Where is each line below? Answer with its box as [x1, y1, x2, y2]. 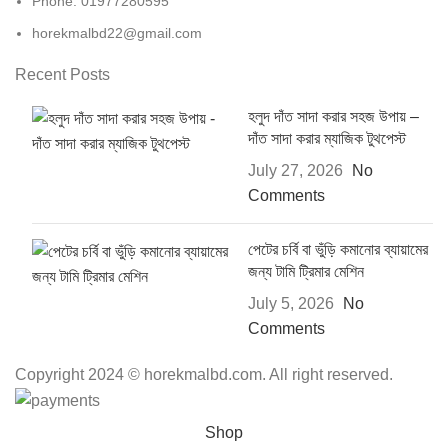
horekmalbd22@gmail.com [32, 24, 202, 41]
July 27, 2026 [247, 161, 343, 179]
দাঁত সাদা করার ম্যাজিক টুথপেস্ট [247, 129, 406, 147]
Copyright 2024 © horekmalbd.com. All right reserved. [15, 365, 393, 383]
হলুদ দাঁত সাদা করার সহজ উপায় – [247, 107, 419, 125]
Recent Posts [15, 65, 110, 83]
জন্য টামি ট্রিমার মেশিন [247, 262, 364, 280]
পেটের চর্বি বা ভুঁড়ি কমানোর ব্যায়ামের [247, 240, 428, 258]
